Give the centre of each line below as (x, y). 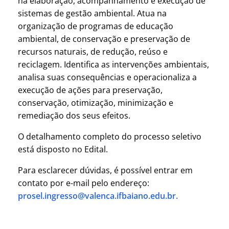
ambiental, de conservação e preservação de (104, 39)
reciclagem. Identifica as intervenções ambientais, (113, 65)
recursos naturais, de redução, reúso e (93, 52)
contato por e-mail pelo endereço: (84, 183)
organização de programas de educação (96, 26)
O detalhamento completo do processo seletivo (110, 137)
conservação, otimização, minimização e (96, 103)
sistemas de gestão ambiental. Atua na (92, 14)
